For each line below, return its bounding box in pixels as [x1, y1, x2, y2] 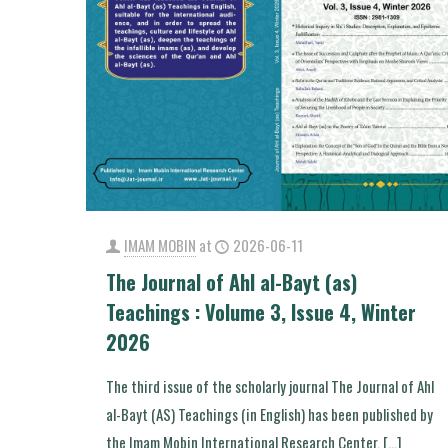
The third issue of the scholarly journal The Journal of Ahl [105, 374, 434, 397]
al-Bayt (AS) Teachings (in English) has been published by [105, 402, 433, 425]
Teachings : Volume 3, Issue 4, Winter [105, 296, 416, 327]
